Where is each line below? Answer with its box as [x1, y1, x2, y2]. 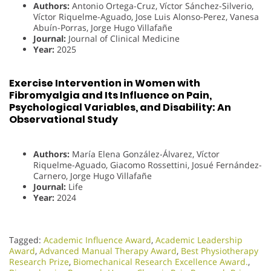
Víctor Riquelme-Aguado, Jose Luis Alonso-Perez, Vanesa [33, 11, 259, 23]
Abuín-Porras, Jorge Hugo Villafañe [33, 22, 172, 34]
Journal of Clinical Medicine [66, 33, 180, 45]
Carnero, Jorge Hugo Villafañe [33, 169, 152, 181]
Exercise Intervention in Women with [9, 76, 200, 91]
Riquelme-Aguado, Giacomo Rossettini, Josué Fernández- [33, 158, 262, 171]
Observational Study [9, 113, 118, 127]
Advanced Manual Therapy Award [39, 244, 177, 256]
